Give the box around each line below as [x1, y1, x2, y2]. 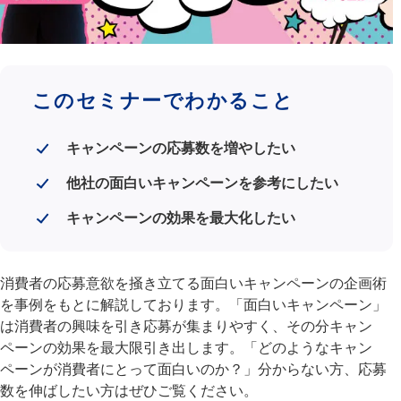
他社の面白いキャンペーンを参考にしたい [66, 175, 339, 192]
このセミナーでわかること [31, 90, 294, 112]
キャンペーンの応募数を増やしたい [66, 141, 296, 157]
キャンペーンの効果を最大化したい [66, 210, 296, 226]
